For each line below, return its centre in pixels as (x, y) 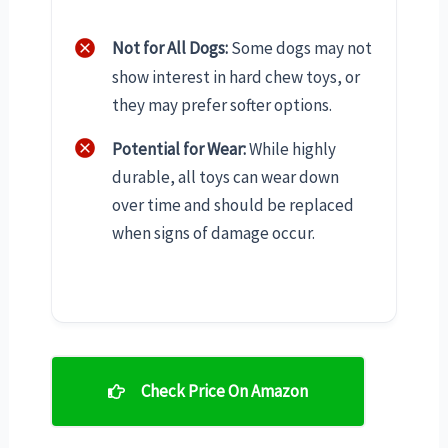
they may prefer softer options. (222, 104)
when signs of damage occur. (213, 233)
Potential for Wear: (179, 148)
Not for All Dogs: (170, 48)
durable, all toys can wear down (225, 177)
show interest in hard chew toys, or (236, 76)
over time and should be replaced (233, 205)
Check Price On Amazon (224, 391)
